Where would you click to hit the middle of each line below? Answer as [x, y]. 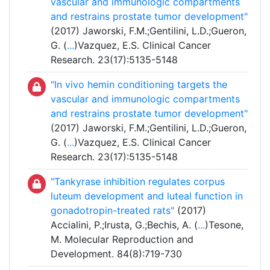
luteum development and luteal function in [147, 196]
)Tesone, [224, 225]
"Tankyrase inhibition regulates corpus [138, 182]
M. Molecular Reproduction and [122, 240]
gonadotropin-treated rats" [112, 211]
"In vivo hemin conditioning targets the [139, 85]
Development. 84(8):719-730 [116, 254]
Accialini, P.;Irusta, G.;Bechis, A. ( [124, 225]
